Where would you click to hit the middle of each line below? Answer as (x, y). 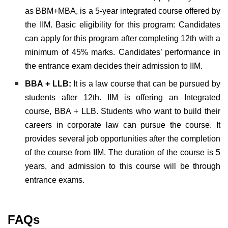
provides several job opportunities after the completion (123, 138)
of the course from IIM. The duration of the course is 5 (123, 152)
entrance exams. (55, 180)
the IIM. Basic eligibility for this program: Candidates (123, 24)
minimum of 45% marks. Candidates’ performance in (123, 52)
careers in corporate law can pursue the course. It (123, 125)
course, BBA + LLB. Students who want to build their (123, 111)
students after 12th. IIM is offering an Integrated (123, 97)
